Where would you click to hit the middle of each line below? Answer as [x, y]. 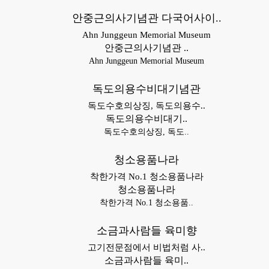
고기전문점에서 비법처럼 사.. [147, 247]
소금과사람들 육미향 [147, 231]
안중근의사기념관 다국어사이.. [147, 18]
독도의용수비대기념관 [147, 89]
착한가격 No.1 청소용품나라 [147, 177]
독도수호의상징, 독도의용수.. [147, 106]
